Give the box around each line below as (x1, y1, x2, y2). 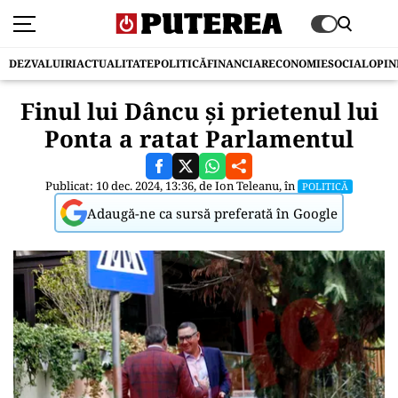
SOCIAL (328, 56, 369, 71)
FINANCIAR (207, 56, 268, 71)
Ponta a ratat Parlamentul (44, 123, 354, 155)
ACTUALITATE (76, 56, 154, 71)
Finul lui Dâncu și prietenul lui (20, 95, 378, 127)
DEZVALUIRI (9, 56, 76, 71)
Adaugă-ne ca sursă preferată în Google (87, 203, 338, 222)
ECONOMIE (268, 56, 328, 71)
